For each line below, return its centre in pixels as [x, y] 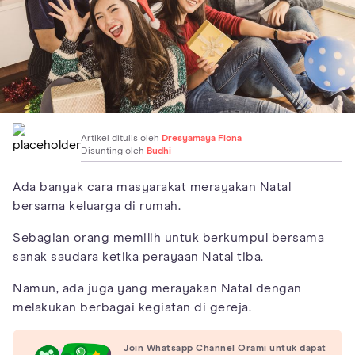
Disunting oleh [114, 151]
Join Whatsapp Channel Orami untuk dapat [225, 348]
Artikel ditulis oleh [121, 138]
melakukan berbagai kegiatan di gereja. [132, 307]
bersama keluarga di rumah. [97, 206]
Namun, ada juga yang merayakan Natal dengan [157, 288]
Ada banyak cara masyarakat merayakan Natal [152, 187]
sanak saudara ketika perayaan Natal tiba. [138, 256]
